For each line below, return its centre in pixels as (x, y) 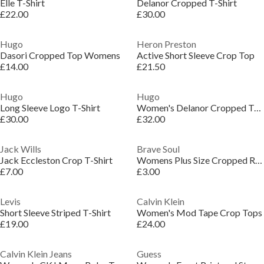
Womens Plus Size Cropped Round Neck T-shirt (258, 160)
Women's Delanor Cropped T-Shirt (257, 108)
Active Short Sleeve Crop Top (195, 55)
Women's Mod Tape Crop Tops (199, 212)
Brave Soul (158, 149)
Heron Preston (166, 44)
